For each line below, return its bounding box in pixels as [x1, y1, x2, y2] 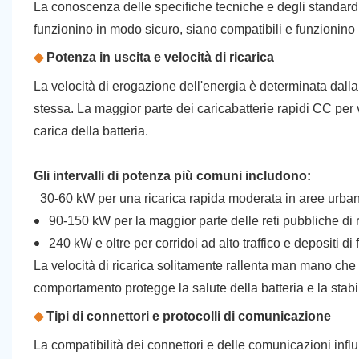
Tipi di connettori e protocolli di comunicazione [42, 309, 331, 323]
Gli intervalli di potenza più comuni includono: [33, 168, 311, 183]
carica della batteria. [33, 123, 148, 138]
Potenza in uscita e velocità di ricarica [42, 50, 274, 64]
